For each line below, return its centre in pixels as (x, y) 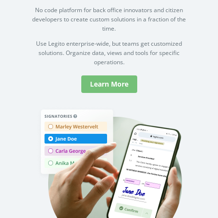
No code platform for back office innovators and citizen (109, 10)
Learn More (109, 84)
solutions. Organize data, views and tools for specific (109, 53)
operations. (109, 62)
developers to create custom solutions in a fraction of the (109, 19)
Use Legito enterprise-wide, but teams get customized (109, 44)
